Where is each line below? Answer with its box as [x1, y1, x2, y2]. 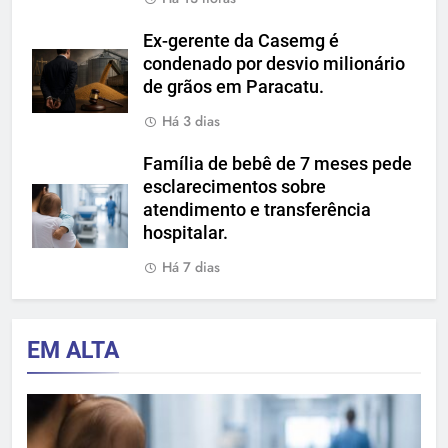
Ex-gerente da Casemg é [143, 30, 339, 51]
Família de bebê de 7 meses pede [143, 153, 412, 174]
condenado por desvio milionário [143, 53, 405, 74]
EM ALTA [27, 335, 119, 364]
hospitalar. [143, 222, 228, 243]
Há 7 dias [162, 256, 220, 277]
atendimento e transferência [143, 199, 371, 220]
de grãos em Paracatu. [143, 76, 324, 97]
